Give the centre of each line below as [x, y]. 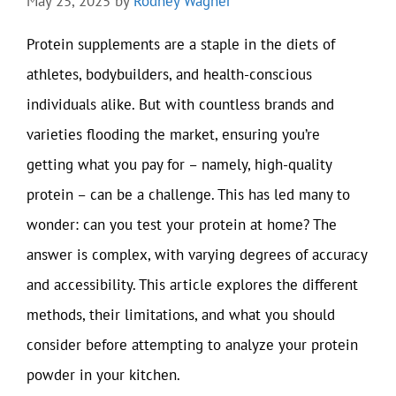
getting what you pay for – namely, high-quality [179, 164]
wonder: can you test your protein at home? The [182, 224]
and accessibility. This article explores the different [192, 284]
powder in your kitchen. [103, 374]
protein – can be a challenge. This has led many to [188, 194]
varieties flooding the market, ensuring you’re [173, 134]
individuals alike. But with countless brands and [180, 104]
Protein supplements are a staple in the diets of [181, 44]
